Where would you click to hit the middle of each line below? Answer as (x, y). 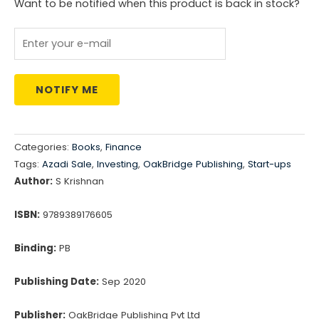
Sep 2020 (122, 282)
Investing (117, 164)
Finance (124, 147)
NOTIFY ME (67, 89)
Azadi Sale (67, 164)
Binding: (35, 249)
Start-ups (270, 164)
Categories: (43, 147)
